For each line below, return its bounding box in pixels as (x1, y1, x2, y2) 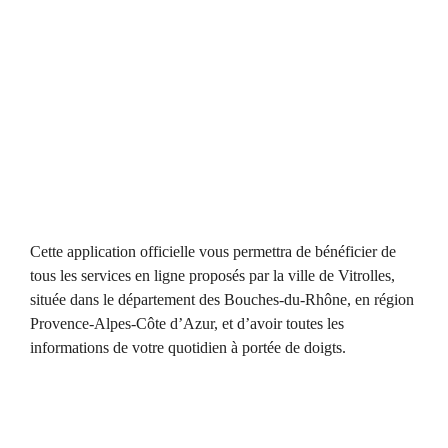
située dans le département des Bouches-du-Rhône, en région (30, 291, 414, 309)
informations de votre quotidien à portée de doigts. (30, 339, 346, 357)
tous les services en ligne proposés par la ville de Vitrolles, (30, 267, 395, 285)
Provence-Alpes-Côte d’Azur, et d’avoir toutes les (30, 315, 344, 333)
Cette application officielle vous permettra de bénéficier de (30, 243, 396, 261)
